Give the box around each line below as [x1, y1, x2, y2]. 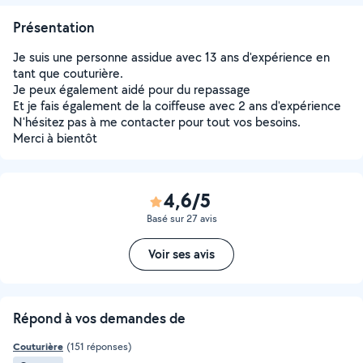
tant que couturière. [13, 65, 123, 82]
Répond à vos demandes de [13, 309, 186, 327]
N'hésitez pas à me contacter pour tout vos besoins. [13, 113, 301, 130]
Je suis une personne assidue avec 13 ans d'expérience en [13, 49, 330, 66]
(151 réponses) [66, 340, 132, 353]
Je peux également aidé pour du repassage [13, 81, 250, 98]
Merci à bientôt [13, 130, 97, 147]
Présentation [13, 18, 95, 36]
